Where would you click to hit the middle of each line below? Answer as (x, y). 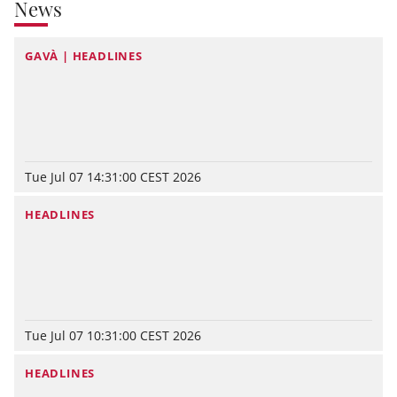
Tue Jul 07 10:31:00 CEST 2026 (113, 335)
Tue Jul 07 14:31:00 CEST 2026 (113, 176)
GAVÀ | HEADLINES (84, 55)
